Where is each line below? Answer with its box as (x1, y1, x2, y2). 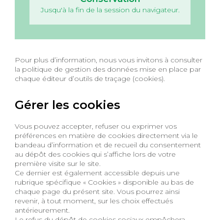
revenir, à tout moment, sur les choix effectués (15, 196, 173, 205)
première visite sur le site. (15, 159, 103, 168)
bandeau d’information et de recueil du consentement (15, 140, 201, 149)
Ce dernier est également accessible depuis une (15, 168, 180, 177)
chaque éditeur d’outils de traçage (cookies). (15, 74, 165, 83)
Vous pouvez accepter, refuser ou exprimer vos (15, 121, 177, 131)
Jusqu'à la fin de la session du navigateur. (40, 5, 180, 14)
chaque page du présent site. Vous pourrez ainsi (15, 187, 180, 196)
